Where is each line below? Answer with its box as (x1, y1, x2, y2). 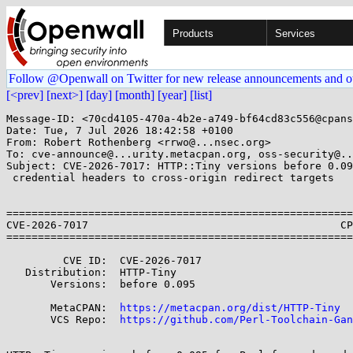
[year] (158, 88, 187, 102)
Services (275, 28, 315, 39)
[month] (115, 88, 154, 102)
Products (173, 28, 214, 39)
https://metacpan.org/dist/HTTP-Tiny (120, 302, 340, 314)
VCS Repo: (13, 314, 120, 325)
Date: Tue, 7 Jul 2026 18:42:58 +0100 (6, 124, 233, 136)
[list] (190, 88, 212, 102)
